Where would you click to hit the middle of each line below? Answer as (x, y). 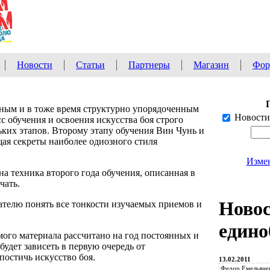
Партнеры (149, 65)
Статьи (90, 65)
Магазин (211, 65)
